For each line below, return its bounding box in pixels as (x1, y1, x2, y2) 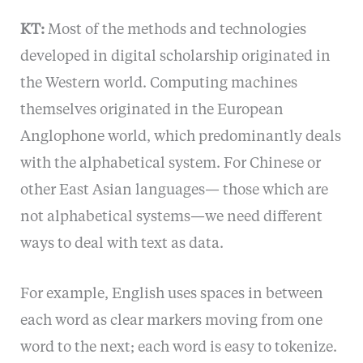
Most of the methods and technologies (47, 22, 306, 37)
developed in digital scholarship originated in (19, 49, 331, 64)
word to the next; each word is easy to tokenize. (19, 340, 337, 355)
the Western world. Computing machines (19, 75, 297, 91)
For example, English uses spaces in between (19, 286, 323, 301)
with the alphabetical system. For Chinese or (19, 156, 321, 171)
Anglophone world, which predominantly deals (19, 129, 341, 144)
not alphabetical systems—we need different (19, 209, 322, 224)
